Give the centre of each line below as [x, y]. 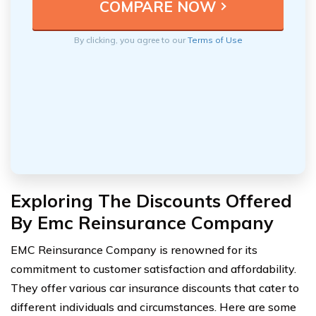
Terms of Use [215, 39]
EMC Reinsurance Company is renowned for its [134, 249]
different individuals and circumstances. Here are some [153, 306]
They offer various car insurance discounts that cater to [155, 287]
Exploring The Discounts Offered [151, 200]
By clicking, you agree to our [130, 39]
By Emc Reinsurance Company [142, 222]
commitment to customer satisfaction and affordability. [153, 268]
